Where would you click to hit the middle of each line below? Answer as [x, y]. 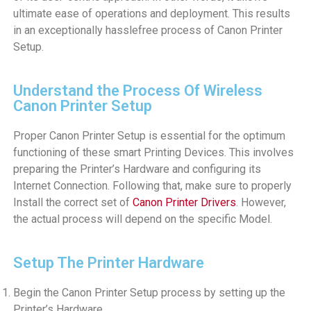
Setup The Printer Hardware [108, 262]
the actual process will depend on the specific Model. [142, 219]
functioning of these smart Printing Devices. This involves [153, 152]
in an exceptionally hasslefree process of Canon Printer [148, 30]
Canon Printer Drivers [184, 202]
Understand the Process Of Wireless [137, 90]
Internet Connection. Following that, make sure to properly [152, 185]
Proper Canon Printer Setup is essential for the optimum [149, 135]
